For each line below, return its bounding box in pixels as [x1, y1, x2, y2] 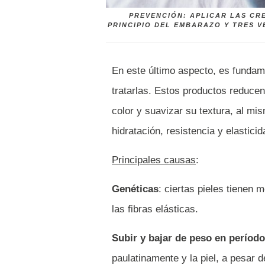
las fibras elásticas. [112, 203, 198, 215]
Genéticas [112, 183, 159, 195]
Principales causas [112, 154, 196, 166]
